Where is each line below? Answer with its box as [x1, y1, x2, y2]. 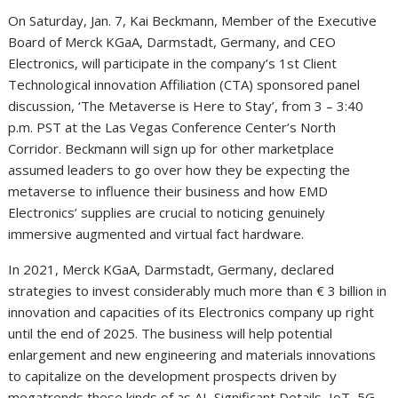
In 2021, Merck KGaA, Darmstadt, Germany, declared [8, 259, 335, 278]
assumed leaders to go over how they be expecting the [8, 160, 351, 179]
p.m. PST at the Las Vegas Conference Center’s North [8, 117, 337, 136]
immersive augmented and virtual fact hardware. [8, 224, 305, 243]
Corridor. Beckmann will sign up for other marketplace [8, 139, 335, 157]
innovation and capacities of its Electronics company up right [8, 302, 375, 321]
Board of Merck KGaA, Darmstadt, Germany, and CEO [8, 32, 337, 51]
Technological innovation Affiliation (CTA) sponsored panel [8, 75, 361, 93]
